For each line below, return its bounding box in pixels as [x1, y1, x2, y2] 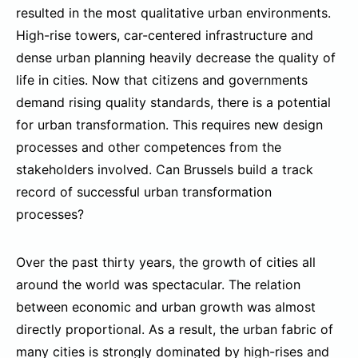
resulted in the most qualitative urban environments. [16, 4, 331, 21]
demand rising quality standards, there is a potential [16, 93, 331, 110]
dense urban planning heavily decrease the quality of [16, 49, 336, 66]
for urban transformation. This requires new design [16, 116, 323, 133]
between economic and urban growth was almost [16, 298, 316, 315]
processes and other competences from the [16, 138, 281, 155]
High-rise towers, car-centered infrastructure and [16, 26, 313, 43]
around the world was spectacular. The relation [16, 276, 300, 292]
